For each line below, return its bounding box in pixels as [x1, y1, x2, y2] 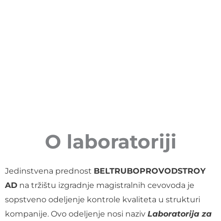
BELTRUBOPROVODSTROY [94, 166, 206, 176]
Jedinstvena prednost [5, 166, 94, 176]
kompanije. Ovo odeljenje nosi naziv [5, 209, 147, 219]
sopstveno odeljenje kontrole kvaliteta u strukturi [5, 195, 200, 205]
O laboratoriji [44, 130, 177, 154]
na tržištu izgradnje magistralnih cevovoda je [17, 181, 194, 190]
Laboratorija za [147, 209, 212, 219]
